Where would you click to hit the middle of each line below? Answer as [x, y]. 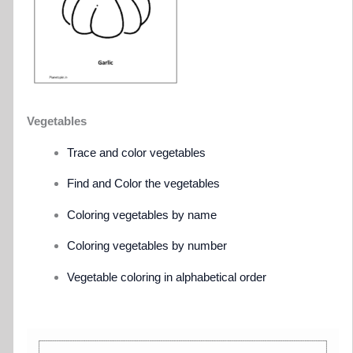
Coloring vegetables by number [147, 246]
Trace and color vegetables [137, 152]
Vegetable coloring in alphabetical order [167, 277]
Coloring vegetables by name [142, 214]
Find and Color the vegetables [144, 184]
